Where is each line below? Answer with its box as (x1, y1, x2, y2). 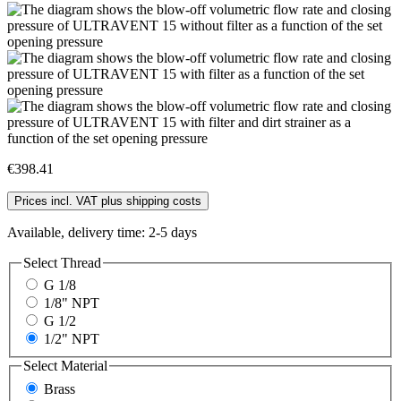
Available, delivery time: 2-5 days (7, 224, 197, 240)
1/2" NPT (44, 331, 99, 347)
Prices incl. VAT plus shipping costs (14, 193, 201, 208)
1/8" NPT (44, 295, 99, 311)
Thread (61, 254, 101, 270)
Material (61, 358, 107, 374)
